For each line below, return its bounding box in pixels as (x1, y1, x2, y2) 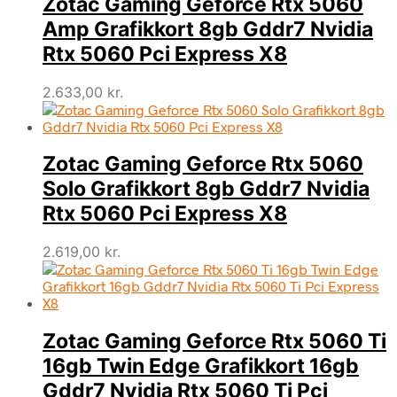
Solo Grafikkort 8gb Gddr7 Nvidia (43, 176, 370, 202)
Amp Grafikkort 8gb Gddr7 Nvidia (43, 16, 373, 42)
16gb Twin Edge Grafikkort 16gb (43, 353, 359, 378)
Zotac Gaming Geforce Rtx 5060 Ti (43, 328, 386, 354)
